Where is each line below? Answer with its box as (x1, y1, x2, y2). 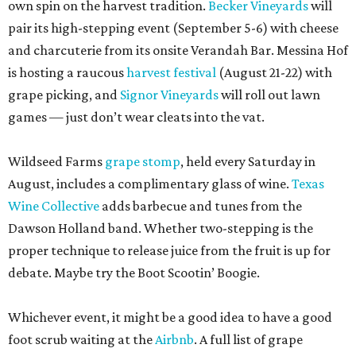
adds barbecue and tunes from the (99, 198, 302, 214)
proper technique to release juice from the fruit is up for (8, 242, 331, 258)
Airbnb (155, 331, 194, 347)
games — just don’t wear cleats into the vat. (8, 109, 265, 125)
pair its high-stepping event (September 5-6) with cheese (8, 20, 339, 36)
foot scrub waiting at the (8, 331, 155, 347)
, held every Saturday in (180, 153, 315, 169)
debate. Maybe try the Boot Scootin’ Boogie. (8, 265, 260, 281)
